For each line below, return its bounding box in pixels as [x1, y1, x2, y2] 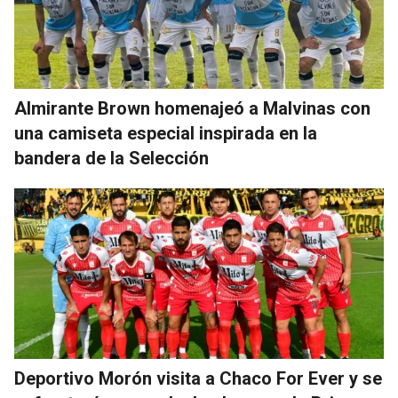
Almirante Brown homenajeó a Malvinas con [14, 98, 370, 120]
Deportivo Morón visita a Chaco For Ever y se [14, 368, 382, 390]
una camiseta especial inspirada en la [14, 123, 317, 145]
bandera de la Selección [14, 147, 209, 170]
